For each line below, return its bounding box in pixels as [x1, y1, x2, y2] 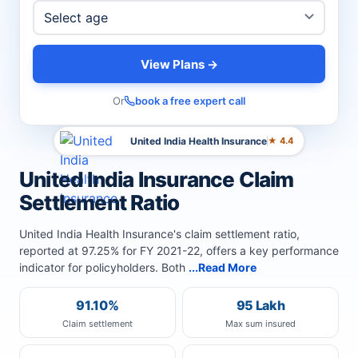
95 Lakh [236, 297, 285, 313]
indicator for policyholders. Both [19, 261, 189, 274]
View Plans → [140, 56, 218, 72]
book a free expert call [135, 94, 245, 107]
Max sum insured [225, 318, 296, 329]
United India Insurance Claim [19, 167, 294, 192]
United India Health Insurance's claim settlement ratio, [19, 227, 300, 241]
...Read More [189, 261, 257, 274]
